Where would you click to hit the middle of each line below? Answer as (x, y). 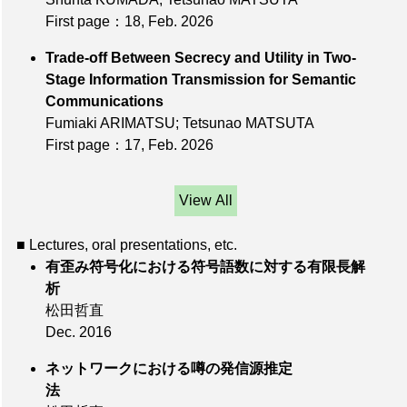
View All (205, 201)
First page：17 (93, 145)
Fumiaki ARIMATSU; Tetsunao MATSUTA (180, 124)
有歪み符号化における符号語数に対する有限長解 (205, 267)
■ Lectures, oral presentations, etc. (127, 245)
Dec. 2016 (79, 333)
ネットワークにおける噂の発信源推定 (169, 369)
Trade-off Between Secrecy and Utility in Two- (201, 58)
